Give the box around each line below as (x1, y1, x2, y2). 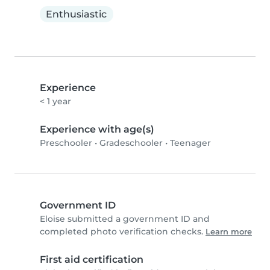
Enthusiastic (46, 8, 107, 20)
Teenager (170, 137, 211, 149)
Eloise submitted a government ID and (40, 213, 210, 225)
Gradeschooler (99, 137, 163, 149)
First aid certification (40, 254, 143, 266)
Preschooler (40, 137, 92, 149)
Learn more (206, 227, 252, 237)
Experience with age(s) (40, 124, 154, 136)
